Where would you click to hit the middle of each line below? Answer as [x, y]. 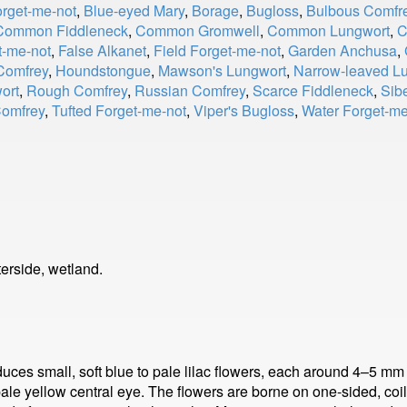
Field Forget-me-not [217, 50]
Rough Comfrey [77, 90]
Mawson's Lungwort [222, 70]
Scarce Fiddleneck [313, 90]
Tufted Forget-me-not [119, 110]
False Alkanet [102, 50]
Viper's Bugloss [244, 110]
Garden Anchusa [342, 50]
